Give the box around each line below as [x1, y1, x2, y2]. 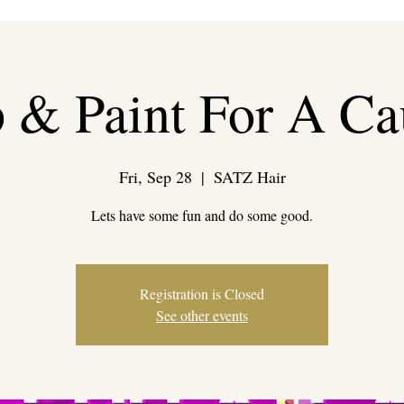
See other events [156, 306, 248, 326]
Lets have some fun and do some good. [91, 206, 313, 225]
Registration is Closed [140, 284, 264, 304]
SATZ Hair [213, 166, 286, 188]
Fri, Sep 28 [118, 166, 192, 188]
